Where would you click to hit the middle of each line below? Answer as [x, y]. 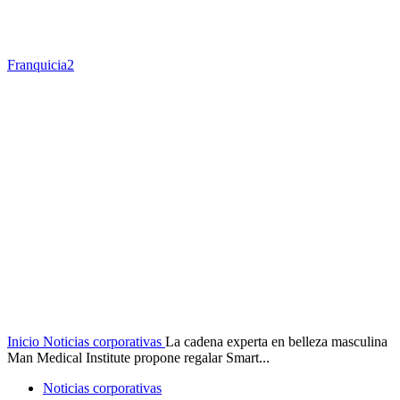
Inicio [23, 342]
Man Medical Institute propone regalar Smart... [138, 358]
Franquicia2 [41, 65]
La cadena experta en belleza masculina [276, 342]
